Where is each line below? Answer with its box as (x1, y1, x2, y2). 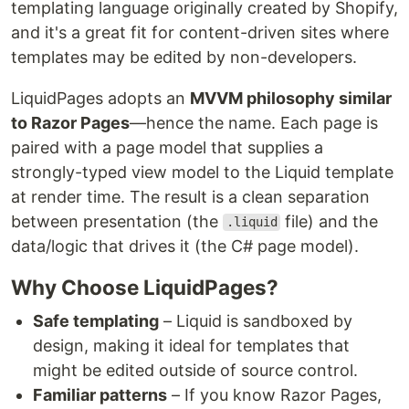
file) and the (280, 211, 379, 231)
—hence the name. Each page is (130, 112, 378, 132)
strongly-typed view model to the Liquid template (11, 162, 393, 182)
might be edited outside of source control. (33, 360, 358, 380)
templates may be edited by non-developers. (11, 47, 357, 67)
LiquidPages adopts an (11, 88, 190, 108)
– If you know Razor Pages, (167, 384, 382, 404)
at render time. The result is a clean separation (11, 186, 370, 206)
